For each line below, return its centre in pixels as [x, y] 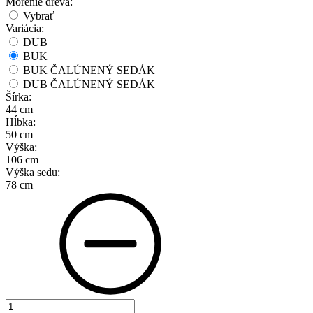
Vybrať [39, 16]
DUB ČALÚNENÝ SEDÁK [89, 85]
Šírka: [19, 97]
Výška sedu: [33, 173]
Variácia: [25, 29]
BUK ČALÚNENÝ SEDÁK [89, 71]
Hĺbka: [21, 122]
